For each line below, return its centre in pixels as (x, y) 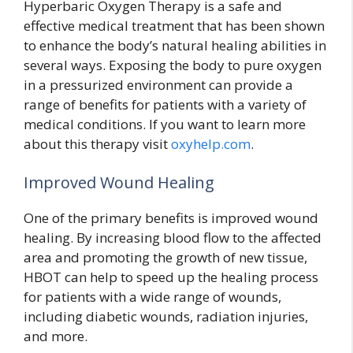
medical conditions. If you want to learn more (165, 124)
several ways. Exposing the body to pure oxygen (173, 65)
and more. (56, 336)
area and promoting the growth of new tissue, (165, 258)
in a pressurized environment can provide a (158, 84)
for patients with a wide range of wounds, (152, 297)
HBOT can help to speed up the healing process (171, 277)
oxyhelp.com (211, 143)
